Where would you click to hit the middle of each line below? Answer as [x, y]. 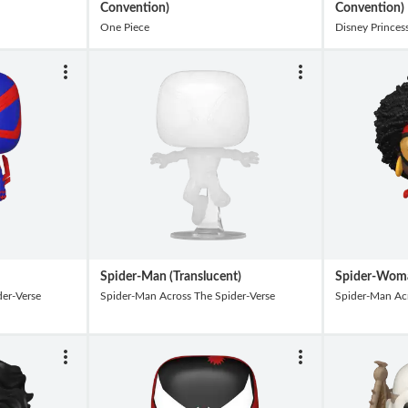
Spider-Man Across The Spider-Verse [188, 296]
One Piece [125, 28]
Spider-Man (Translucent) [171, 276]
